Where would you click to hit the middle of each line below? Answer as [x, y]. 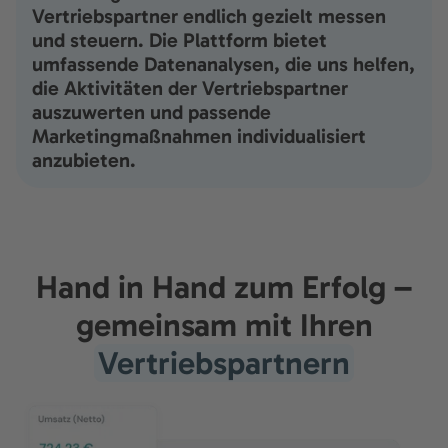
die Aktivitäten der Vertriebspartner [190, 88]
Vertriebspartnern [224, 363]
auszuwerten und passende [151, 112]
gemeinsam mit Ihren [224, 325]
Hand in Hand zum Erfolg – [224, 287]
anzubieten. [84, 160]
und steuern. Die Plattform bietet [179, 40]
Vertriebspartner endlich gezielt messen [209, 16]
